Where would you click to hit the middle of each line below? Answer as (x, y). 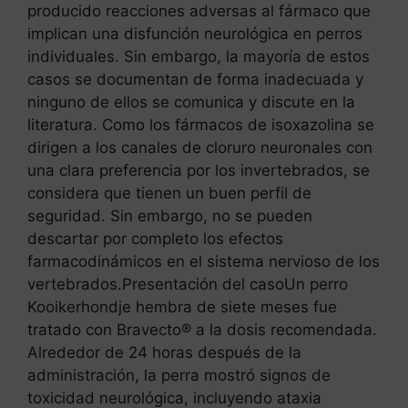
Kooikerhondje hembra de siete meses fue (182, 306)
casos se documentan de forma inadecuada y (195, 79)
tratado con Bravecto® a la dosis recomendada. (202, 329)
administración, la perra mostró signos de (179, 375)
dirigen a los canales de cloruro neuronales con (200, 147)
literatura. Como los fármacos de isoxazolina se (201, 124)
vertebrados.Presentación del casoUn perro (188, 284)
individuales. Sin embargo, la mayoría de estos (199, 56)
